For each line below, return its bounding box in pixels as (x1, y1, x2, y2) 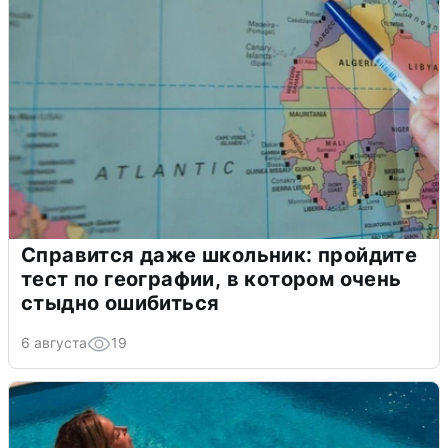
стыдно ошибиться (21, 290, 220, 315)
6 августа (21, 333, 87, 351)
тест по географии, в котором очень (21, 266, 402, 291)
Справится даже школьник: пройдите (21, 242, 418, 267)
